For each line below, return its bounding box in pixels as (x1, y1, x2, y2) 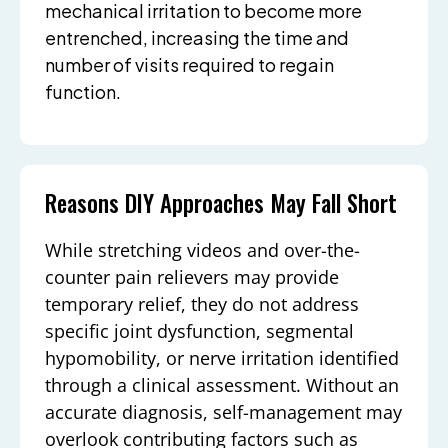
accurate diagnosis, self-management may (45, 399, 402, 424)
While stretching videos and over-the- (45, 237, 360, 262)
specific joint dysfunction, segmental (45, 318, 354, 343)
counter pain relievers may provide (45, 264, 339, 289)
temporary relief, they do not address (45, 291, 359, 316)
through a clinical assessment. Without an (45, 372, 399, 397)
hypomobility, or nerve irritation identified (45, 345, 399, 370)
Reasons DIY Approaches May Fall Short (45, 185, 397, 220)
